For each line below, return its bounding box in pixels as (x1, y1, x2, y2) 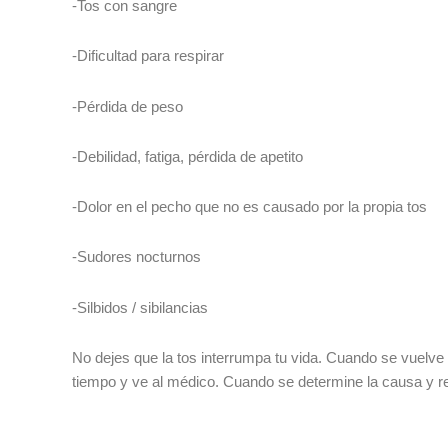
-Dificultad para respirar (72, 47, 224, 65)
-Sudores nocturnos (72, 248, 201, 266)
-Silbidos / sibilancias (72, 298, 208, 316)
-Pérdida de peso (72, 97, 183, 115)
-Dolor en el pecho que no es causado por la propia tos (72, 198, 427, 215)
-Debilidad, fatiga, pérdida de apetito (72, 147, 303, 165)
